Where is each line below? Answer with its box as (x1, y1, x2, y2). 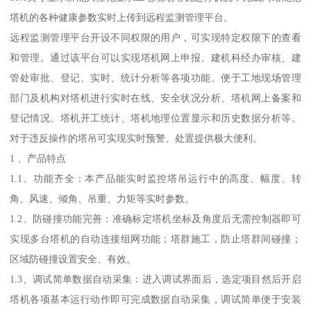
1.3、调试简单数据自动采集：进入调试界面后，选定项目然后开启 (10, 274, 301, 285)
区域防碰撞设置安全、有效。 (10, 253, 137, 265)
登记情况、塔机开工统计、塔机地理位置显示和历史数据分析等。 (10, 112, 301, 124)
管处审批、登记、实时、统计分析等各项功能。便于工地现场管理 (10, 72, 301, 84)
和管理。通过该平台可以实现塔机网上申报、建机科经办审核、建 (10, 52, 301, 64)
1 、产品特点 (10, 153, 67, 165)
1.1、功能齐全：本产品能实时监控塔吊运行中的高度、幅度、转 (10, 173, 301, 185)
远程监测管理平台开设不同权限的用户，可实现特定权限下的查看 (10, 32, 301, 44)
